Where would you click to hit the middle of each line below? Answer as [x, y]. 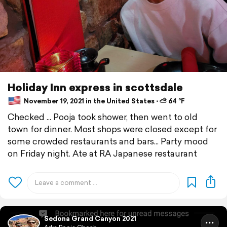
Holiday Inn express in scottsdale [95, 87]
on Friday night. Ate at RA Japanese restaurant [102, 154]
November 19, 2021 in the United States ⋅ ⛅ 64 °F [104, 101]
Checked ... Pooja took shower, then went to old [103, 117]
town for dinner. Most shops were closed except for [112, 129]
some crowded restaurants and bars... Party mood [108, 141]
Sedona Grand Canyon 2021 [90, 219]
